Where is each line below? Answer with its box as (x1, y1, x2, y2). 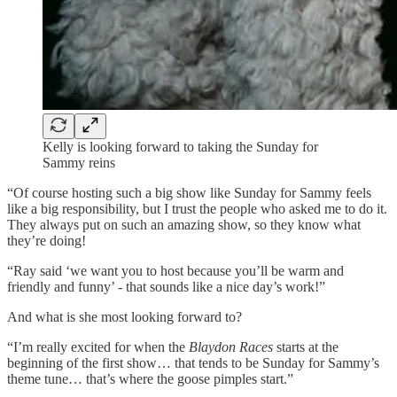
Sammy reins (43, 154, 115, 170)
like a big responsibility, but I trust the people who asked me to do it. (7, 200, 387, 216)
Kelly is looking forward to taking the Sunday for (43, 138, 318, 154)
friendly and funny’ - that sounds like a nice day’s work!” (7, 278, 325, 294)
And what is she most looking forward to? (7, 308, 242, 324)
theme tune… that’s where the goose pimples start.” (7, 370, 293, 386)
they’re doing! (7, 232, 86, 248)
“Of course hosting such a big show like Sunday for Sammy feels (7, 184, 371, 200)
